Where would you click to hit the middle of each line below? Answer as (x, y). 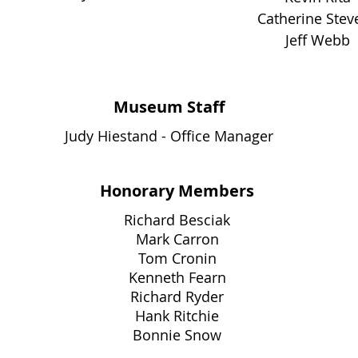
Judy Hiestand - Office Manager (169, 136)
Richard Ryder (177, 296)
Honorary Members (177, 191)
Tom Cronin (177, 258)
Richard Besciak (177, 220)
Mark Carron (177, 239)
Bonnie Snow (177, 335)
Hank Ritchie (177, 316)
